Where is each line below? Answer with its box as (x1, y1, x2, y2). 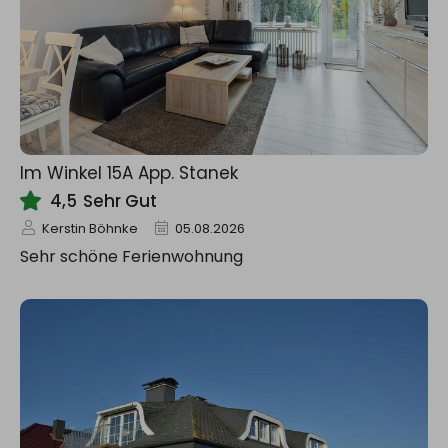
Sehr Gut (83, 189, 157, 213)
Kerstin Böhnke (42, 219, 138, 238)
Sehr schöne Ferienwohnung (20, 245, 243, 268)
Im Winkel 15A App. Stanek (20, 161, 238, 185)
